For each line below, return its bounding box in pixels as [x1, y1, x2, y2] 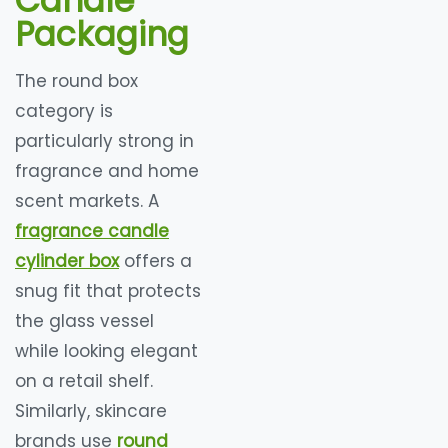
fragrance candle [15, 219, 169, 244]
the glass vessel [15, 309, 154, 334]
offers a [119, 249, 192, 274]
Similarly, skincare [15, 399, 167, 424]
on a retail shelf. [15, 369, 153, 394]
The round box [15, 69, 138, 94]
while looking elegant [15, 339, 198, 364]
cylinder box [15, 249, 119, 274]
